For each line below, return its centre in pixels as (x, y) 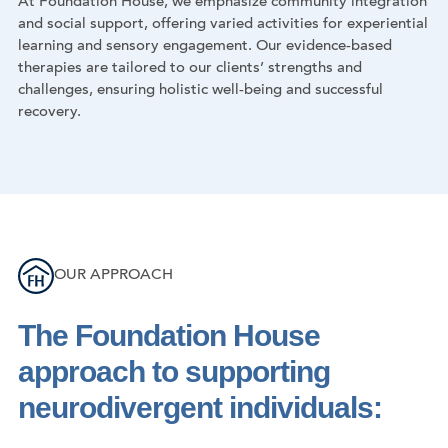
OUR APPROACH (113, 276)
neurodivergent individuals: (200, 408)
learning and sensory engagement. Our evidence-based (205, 46)
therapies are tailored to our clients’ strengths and (190, 68)
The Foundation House (169, 336)
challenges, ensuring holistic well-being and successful (200, 90)
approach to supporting (174, 372)
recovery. (49, 112)
